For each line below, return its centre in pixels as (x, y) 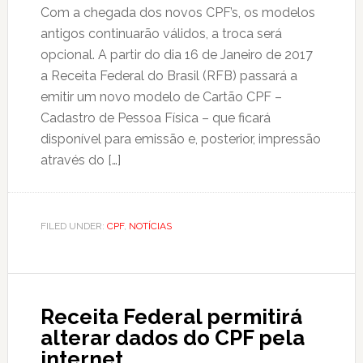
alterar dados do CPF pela (172, 338)
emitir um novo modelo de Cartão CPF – (161, 97)
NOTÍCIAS (150, 226)
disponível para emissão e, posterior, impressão (180, 139)
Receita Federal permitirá (171, 317)
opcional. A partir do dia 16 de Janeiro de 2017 (176, 55)
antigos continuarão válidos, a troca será (161, 34)
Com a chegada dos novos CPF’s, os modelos (177, 13)
